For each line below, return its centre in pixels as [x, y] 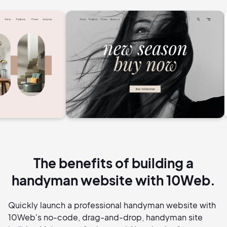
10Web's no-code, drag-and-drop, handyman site [105, 217]
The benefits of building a [113, 163]
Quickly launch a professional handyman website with [112, 205]
